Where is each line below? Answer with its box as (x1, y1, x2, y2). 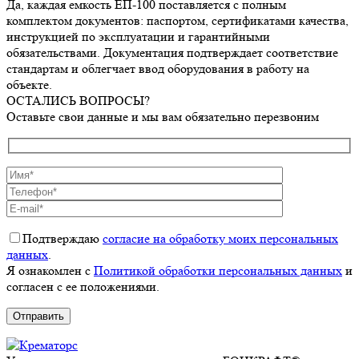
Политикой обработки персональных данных (94, 262, 342, 278)
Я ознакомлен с (6, 262, 94, 278)
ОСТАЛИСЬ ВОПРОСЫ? (6, 93, 150, 109)
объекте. (6, 77, 52, 93)
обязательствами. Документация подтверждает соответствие (6, 45, 338, 61)
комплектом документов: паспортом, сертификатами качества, (6, 13, 349, 29)
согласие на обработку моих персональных (103, 230, 338, 246)
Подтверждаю (22, 230, 103, 246)
